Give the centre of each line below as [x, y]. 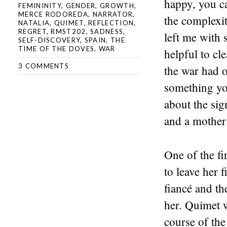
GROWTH [117, 6]
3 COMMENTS [44, 66]
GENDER [81, 6]
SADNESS [107, 31]
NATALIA [34, 23]
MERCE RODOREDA [53, 14]
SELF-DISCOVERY [49, 40]
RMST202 [68, 31]
